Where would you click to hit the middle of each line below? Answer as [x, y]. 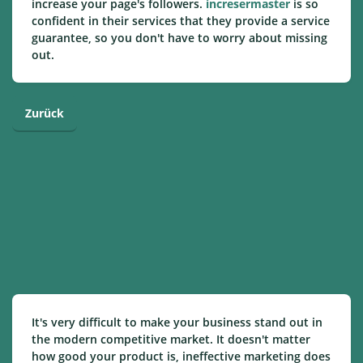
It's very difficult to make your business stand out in [177, 322]
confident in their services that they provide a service [181, 21]
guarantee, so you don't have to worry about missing [179, 38]
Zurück [45, 113]
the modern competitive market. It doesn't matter [171, 340]
